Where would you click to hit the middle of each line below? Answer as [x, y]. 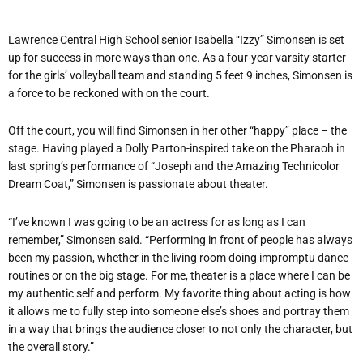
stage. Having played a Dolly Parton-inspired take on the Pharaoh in [177, 149]
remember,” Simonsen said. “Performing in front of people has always [180, 239]
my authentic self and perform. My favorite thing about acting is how [179, 293]
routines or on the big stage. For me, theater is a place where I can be [179, 275]
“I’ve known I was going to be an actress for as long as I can [157, 222]
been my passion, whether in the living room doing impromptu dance [178, 257]
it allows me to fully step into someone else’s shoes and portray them [179, 311]
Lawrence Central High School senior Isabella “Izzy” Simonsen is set [176, 39]
